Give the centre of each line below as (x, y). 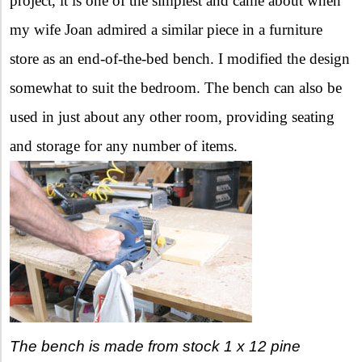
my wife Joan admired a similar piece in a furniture (166, 29)
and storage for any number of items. (124, 145)
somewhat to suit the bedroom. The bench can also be (176, 87)
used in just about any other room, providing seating (172, 116)
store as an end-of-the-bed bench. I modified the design (180, 58)
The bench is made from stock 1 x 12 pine (155, 346)
